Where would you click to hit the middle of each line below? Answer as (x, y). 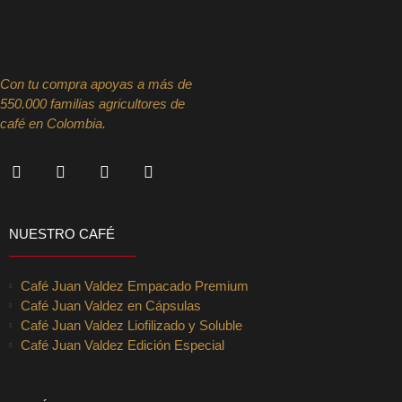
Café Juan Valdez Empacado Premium (134, 286)
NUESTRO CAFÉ (62, 234)
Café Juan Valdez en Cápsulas (110, 306)
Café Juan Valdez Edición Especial (122, 345)
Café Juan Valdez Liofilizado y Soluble (131, 326)
